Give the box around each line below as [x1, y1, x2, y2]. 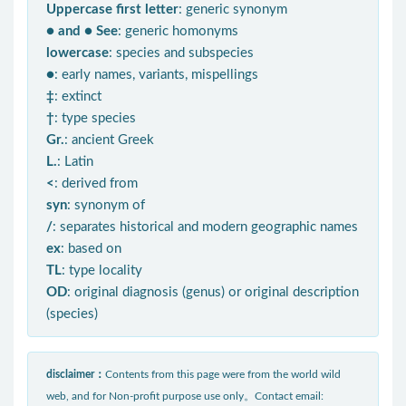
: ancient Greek [64, 133, 154, 148]
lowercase [46, 46, 109, 61]
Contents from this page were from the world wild [105, 369, 341, 381]
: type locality [62, 264, 142, 278]
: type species [54, 111, 136, 126]
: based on [61, 242, 121, 256]
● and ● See [46, 24, 118, 39]
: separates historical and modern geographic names [53, 220, 358, 235]
